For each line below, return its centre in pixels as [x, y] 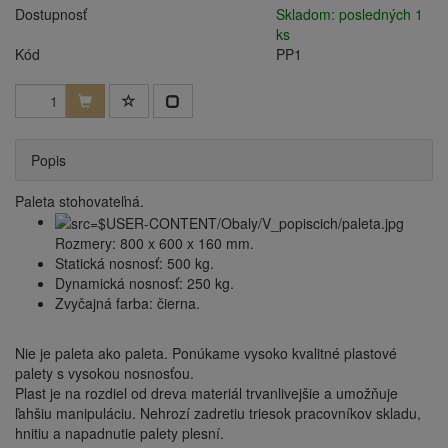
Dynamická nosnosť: [119, 283]
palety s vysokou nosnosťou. [104, 373]
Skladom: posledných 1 [350, 14]
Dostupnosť [51, 14]
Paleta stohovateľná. [79, 201]
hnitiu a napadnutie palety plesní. [119, 433]
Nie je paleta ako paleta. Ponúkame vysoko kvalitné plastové [206, 353]
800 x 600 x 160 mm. [187, 243]
